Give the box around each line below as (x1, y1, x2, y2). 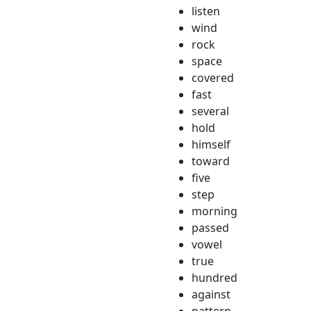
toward (192, 153, 230, 169)
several (192, 103, 229, 119)
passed (192, 220, 229, 235)
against (192, 287, 230, 302)
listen (192, 3, 220, 19)
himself (192, 137, 230, 152)
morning (192, 203, 237, 219)
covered (192, 70, 234, 85)
